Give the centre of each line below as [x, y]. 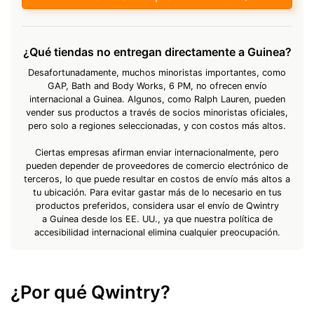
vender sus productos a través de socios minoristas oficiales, [157, 112]
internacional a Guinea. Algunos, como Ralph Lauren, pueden [157, 99]
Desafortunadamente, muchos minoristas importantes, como [157, 72]
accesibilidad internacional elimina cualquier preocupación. [157, 232]
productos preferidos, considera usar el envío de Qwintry [157, 205]
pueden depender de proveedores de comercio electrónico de [157, 165]
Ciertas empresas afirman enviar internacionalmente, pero [157, 152]
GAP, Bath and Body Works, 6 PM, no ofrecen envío [157, 86]
